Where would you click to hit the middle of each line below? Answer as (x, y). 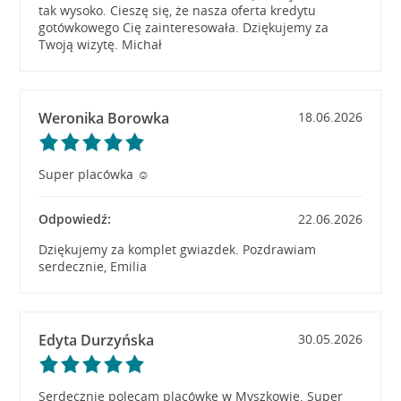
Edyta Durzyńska (97, 340)
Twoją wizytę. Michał (101, 44)
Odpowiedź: (75, 219)
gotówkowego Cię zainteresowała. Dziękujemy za (184, 27)
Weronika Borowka (104, 118)
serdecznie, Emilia (93, 266)
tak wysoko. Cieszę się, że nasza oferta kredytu (178, 10)
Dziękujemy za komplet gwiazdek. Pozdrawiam (178, 249)
